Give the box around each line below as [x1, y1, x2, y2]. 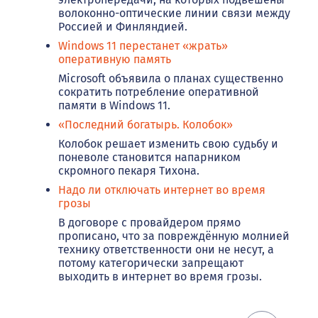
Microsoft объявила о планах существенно [58, 71, 283, 85]
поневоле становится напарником [58, 150, 241, 164]
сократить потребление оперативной [58, 84, 259, 99]
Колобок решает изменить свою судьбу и [58, 136, 278, 150]
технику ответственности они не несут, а [58, 242, 274, 256]
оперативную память [58, 52, 171, 66]
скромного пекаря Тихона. [58, 163, 199, 177]
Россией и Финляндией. [58, 19, 187, 33]
